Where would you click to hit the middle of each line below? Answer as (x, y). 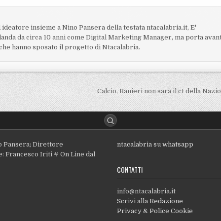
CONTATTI (129, 170)
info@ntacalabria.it (146, 191)
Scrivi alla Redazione (150, 201)
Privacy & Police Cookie (155, 211)
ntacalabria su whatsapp (155, 145)
